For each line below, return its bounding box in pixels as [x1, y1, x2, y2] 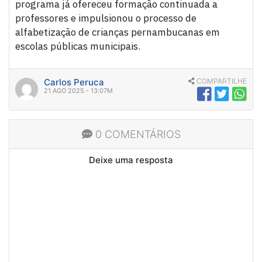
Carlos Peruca [44, 77, 104, 88]
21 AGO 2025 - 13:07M [44, 87, 113, 95]
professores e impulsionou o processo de [15, 12, 196, 25]
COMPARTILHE [195, 77, 247, 86]
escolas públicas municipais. [15, 40, 140, 53]
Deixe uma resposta [89, 154, 173, 166]
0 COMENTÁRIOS [92, 128, 181, 141]
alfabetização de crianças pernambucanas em [15, 26, 220, 39]
